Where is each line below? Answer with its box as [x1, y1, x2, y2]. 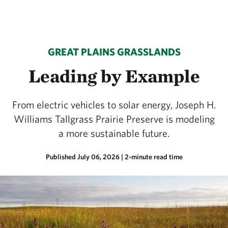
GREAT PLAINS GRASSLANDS [47, 46, 181, 58]
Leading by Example [28, 65, 200, 87]
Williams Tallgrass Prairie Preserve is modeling [13, 113, 215, 125]
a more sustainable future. [59, 127, 169, 139]
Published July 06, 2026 [45, 153, 120, 161]
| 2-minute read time [121, 153, 183, 161]
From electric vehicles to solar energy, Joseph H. [12, 99, 216, 110]
